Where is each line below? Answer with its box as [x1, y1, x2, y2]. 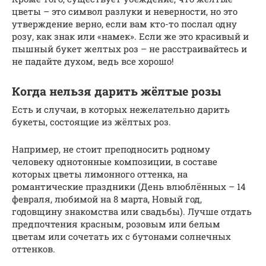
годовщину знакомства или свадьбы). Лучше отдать [12, 205, 252, 218]
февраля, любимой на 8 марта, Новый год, [12, 193, 202, 205]
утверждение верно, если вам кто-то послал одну [12, 18, 237, 30]
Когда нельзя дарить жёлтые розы [12, 84, 221, 99]
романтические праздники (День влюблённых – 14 [12, 180, 246, 193]
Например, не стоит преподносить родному [12, 143, 210, 156]
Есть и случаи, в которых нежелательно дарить [12, 103, 230, 116]
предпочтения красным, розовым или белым [12, 218, 220, 230]
